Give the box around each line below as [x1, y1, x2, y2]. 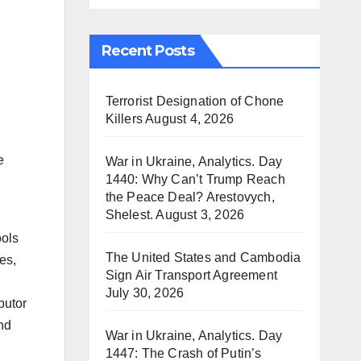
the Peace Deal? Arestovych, [105, 190, 275, 204]
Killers [105, 112, 143, 126]
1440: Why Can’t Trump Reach [105, 172, 285, 186]
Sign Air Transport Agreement [105, 268, 278, 282]
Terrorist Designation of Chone [105, 94, 284, 108]
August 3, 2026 [156, 208, 245, 222]
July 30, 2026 [105, 286, 185, 300]
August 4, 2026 [145, 112, 234, 126]
